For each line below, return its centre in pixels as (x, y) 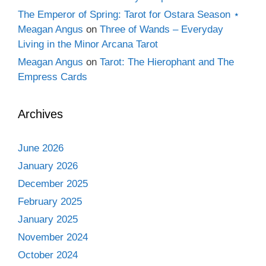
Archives (40, 114)
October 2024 (48, 255)
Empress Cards (53, 77)
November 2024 (53, 237)
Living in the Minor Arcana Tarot (88, 44)
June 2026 (41, 148)
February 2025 (50, 202)
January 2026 (48, 166)
